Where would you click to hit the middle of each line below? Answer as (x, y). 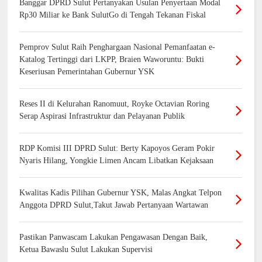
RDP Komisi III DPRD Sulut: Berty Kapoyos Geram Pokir (117, 148)
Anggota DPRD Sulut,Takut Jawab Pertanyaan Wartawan (114, 205)
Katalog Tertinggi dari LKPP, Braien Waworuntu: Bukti (112, 59)
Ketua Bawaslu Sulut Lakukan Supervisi (86, 249)
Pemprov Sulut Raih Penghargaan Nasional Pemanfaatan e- (118, 47)
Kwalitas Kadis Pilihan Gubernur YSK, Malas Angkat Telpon (121, 192)
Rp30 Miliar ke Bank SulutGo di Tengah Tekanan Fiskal (113, 15)
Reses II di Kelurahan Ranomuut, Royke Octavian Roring (115, 104)
